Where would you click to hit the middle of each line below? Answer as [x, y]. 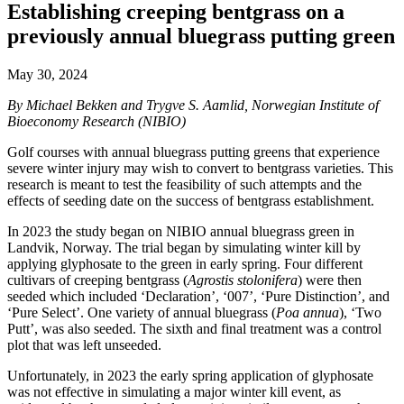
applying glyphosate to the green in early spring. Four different [185, 263]
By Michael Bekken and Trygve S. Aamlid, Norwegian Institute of [193, 105]
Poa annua [308, 312]
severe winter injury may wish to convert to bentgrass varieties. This [200, 168]
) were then [330, 280]
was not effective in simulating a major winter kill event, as [174, 391]
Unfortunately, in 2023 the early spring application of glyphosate [190, 375]
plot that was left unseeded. [84, 344]
